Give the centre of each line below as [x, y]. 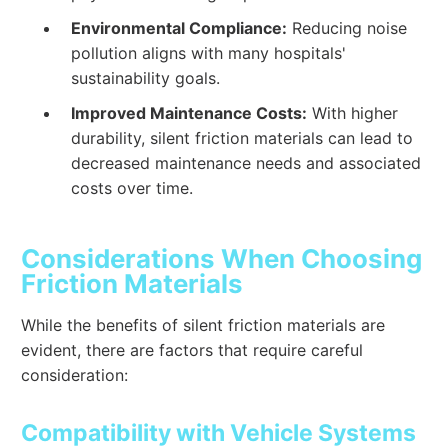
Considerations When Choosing [222, 258]
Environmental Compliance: [179, 27]
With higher [353, 112]
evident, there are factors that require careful [192, 349]
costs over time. [132, 187]
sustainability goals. [146, 77]
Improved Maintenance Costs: [189, 112]
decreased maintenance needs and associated [246, 162]
